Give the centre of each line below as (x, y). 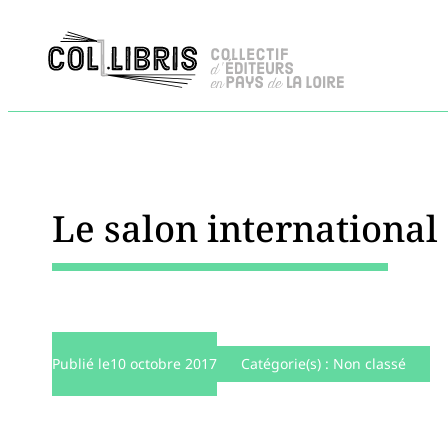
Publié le (81, 364)
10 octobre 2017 (163, 364)
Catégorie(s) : (287, 364)
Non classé (369, 364)
